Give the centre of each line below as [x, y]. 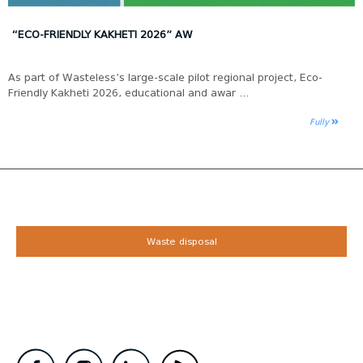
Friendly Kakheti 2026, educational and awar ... [128, 92]
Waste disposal [181, 241]
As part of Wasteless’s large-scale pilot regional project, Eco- [165, 77]
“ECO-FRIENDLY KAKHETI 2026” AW [102, 34]
